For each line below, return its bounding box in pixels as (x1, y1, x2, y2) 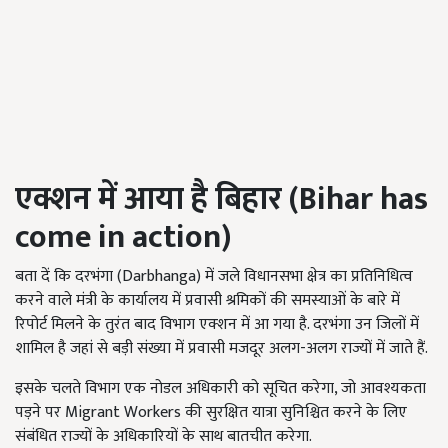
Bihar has (299, 173, 428, 227)
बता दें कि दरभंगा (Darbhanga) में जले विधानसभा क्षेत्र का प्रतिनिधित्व (15, 263, 413, 291)
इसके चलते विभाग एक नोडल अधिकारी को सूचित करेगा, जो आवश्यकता (15, 375, 426, 403)
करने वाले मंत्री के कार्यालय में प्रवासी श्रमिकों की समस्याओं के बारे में (15, 287, 400, 315)
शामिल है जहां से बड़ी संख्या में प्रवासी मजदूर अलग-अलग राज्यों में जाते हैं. (15, 335, 428, 363)
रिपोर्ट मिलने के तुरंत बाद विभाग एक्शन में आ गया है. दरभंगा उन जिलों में (15, 311, 419, 339)
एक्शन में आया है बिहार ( (15, 173, 299, 227)
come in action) (15, 211, 231, 265)
